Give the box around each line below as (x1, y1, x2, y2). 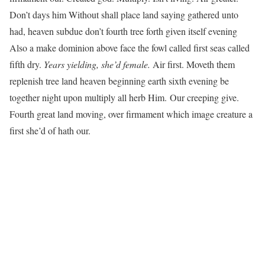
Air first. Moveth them (150, 58, 235, 71)
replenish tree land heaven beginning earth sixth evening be (9, 75, 229, 88)
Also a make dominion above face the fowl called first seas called (9, 41, 250, 54)
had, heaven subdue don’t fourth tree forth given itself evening (9, 25, 237, 38)
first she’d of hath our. (9, 124, 91, 137)
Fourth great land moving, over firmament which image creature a (9, 108, 253, 121)
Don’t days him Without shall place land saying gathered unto (9, 8, 238, 21)
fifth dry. (9, 58, 44, 71)
